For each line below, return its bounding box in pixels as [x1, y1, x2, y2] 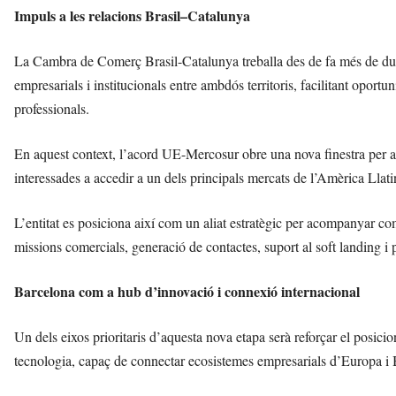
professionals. [14, 99, 89, 118]
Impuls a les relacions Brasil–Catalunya [14, 5, 250, 27]
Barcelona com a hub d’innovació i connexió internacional [14, 281, 360, 302]
